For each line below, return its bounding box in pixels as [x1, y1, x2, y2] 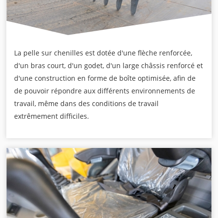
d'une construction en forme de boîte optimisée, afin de [14, 73, 196, 83]
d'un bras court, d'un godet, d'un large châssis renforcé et [14, 61, 203, 71]
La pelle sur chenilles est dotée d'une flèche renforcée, [14, 48, 193, 58]
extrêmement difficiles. [14, 111, 90, 121]
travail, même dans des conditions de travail [14, 99, 159, 109]
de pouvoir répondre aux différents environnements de [14, 86, 196, 96]
